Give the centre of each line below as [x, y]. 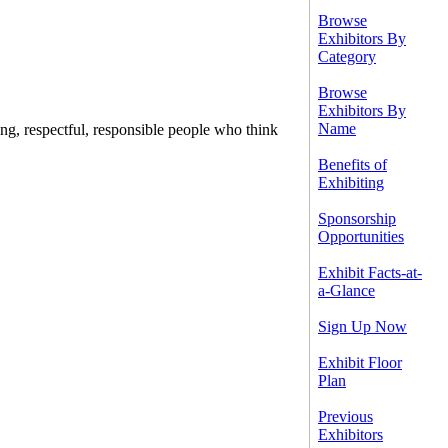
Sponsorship [357, 218]
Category [347, 56]
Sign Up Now [362, 326]
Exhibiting [351, 182]
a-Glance [346, 290]
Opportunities [361, 236]
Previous [345, 416]
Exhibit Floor [360, 362]
